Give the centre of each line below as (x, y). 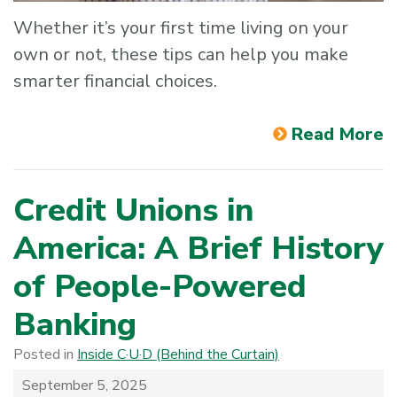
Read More (338, 134)
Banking (75, 324)
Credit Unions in (133, 210)
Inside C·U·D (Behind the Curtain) (178, 354)
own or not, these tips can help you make (181, 54)
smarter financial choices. (117, 81)
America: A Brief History (198, 248)
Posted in (45, 354)
